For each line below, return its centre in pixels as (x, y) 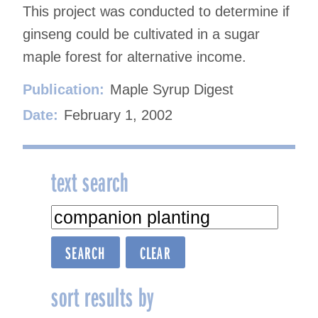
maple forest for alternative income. (135, 56)
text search (90, 181)
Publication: (64, 89)
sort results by (103, 296)
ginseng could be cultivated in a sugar (141, 34)
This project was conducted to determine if (156, 11)
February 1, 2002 (118, 115)
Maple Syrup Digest (172, 89)
